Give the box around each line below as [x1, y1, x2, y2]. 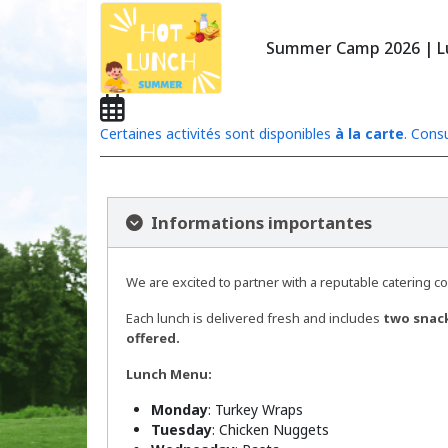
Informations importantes [143, 211, 372, 235]
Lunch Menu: [126, 365, 212, 384]
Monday [151, 400, 208, 420]
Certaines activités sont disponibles [99, 124, 335, 144]
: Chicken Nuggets [212, 420, 329, 440]
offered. [126, 329, 180, 348]
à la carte [334, 124, 404, 144]
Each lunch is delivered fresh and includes [126, 309, 383, 328]
